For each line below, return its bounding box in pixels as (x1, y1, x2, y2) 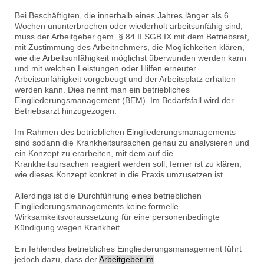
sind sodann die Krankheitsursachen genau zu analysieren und (15, 138, 249, 148)
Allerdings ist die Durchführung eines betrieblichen (15, 191, 202, 201)
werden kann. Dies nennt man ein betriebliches (15, 85, 190, 95)
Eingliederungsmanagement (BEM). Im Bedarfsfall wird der (15, 95, 234, 105)
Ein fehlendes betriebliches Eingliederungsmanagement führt (15, 244, 242, 254)
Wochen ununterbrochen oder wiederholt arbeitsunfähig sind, (15, 21, 243, 31)
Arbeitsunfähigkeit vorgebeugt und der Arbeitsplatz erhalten (15, 74, 236, 84)
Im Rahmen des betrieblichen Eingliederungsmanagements (15, 127, 236, 137)
